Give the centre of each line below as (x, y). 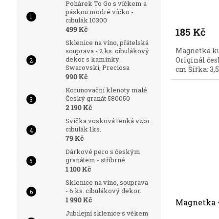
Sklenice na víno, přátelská (107, 43)
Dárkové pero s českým (103, 152)
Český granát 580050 (98, 99)
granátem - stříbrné (95, 160)
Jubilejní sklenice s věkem (107, 213)
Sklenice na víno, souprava (107, 183)
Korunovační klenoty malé (106, 90)
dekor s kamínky (92, 59)
